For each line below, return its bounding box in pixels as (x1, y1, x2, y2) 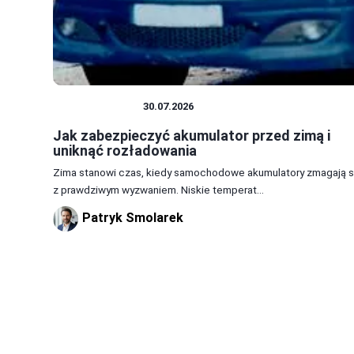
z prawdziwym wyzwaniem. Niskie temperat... (53, 183, 264, 197)
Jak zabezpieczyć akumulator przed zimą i (53, 127, 330, 145)
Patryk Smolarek (82, 210, 183, 226)
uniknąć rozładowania (53, 142, 197, 160)
